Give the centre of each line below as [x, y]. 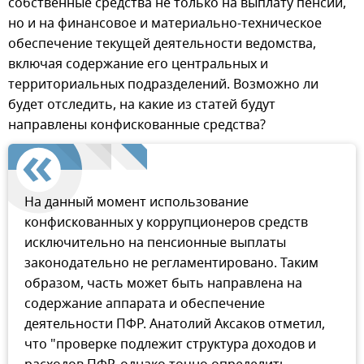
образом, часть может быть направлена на [163, 284]
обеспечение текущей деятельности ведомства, [162, 44]
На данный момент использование [136, 203]
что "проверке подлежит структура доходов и [170, 345]
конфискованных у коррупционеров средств [166, 223]
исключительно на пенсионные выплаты [155, 243]
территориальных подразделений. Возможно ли [163, 85]
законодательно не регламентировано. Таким [171, 264]
